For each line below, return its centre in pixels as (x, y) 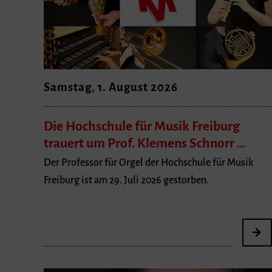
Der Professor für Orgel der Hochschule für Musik (149, 163)
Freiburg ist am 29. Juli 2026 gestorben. (126, 181)
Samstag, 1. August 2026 (111, 87)
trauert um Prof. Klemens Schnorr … (145, 143)
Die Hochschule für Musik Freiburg (142, 126)
